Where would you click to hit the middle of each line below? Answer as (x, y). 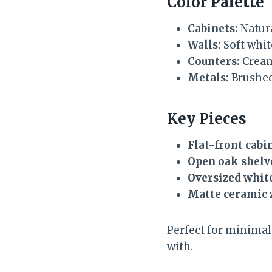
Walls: (204, 45)
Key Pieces (207, 118)
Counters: (214, 61)
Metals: (208, 77)
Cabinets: (213, 28)
